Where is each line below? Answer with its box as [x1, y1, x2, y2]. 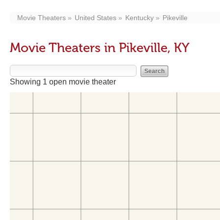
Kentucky [125, 14, 154, 22]
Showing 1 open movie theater [10, 78, 116, 86]
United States [75, 14, 116, 22]
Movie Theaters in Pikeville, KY [10, 40, 190, 55]
